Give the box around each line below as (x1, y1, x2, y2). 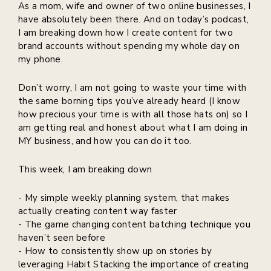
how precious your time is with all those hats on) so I (18, 108, 248, 121)
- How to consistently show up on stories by (18, 245, 212, 258)
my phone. (18, 53, 63, 66)
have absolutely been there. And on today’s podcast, (18, 13, 249, 26)
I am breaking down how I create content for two (18, 27, 233, 39)
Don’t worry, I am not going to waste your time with (18, 82, 247, 94)
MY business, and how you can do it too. (18, 135, 192, 148)
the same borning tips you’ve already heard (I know (18, 95, 241, 108)
